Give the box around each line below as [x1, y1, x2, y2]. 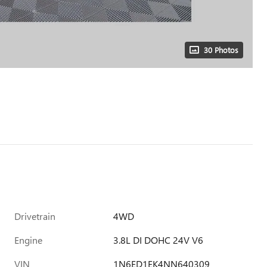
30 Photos [204, 45, 238, 55]
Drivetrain [14, 210, 55, 222]
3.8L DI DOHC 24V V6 [113, 234, 204, 246]
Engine [14, 234, 42, 246]
